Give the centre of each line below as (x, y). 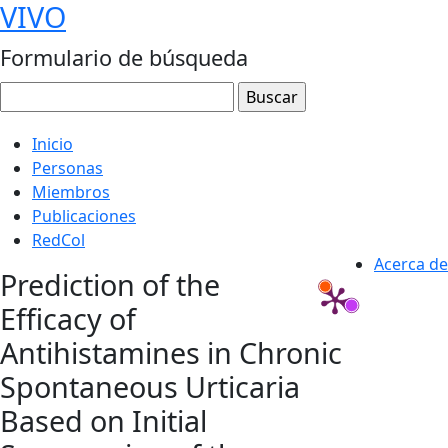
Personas (67, 168)
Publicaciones (84, 216)
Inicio (52, 144)
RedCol (58, 240)
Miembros (71, 192)
